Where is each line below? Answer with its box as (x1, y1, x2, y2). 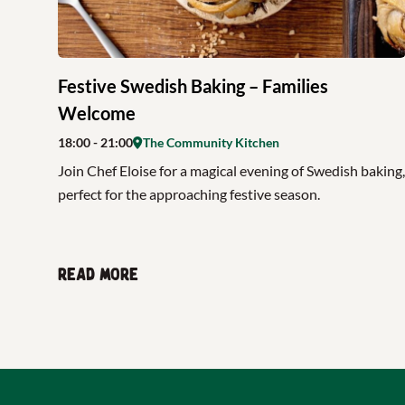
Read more (58, 265, 138, 285)
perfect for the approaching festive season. (58, 185, 320, 202)
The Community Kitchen (143, 135, 279, 150)
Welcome (58, 102, 136, 124)
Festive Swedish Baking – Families (58, 75, 328, 97)
